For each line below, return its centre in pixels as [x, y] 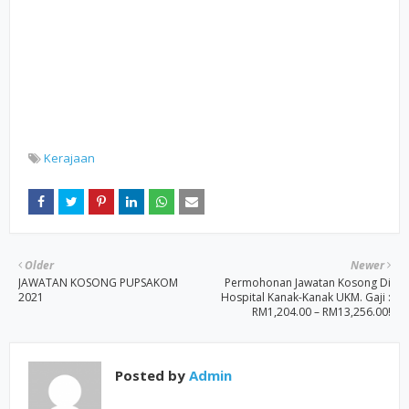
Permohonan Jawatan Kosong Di [308, 283]
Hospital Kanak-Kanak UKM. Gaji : [306, 297]
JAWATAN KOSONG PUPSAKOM [98, 283]
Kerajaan [69, 158]
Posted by [150, 375]
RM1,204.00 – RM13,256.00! [321, 312]
